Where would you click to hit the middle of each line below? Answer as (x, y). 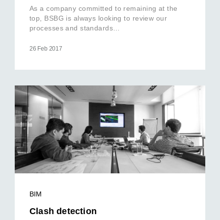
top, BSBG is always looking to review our (98, 18)
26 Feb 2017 (46, 48)
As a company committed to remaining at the (104, 8)
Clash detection (63, 211)
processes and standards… (75, 28)
